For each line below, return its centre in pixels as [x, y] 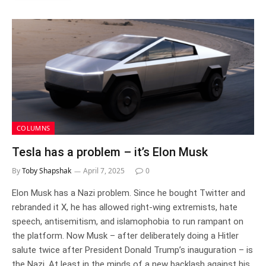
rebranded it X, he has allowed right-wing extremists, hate [125, 208]
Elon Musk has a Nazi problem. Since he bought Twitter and [129, 193]
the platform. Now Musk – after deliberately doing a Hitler [125, 236]
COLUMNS [34, 128]
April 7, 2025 [104, 171]
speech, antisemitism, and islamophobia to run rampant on [128, 222]
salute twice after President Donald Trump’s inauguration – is [132, 250]
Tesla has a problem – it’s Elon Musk [110, 152]
